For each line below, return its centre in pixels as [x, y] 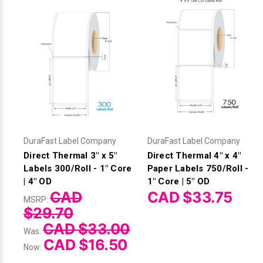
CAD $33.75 [190, 197]
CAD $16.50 [85, 245]
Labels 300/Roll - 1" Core [78, 168]
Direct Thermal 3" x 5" [70, 155]
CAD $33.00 [86, 229]
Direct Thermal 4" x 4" [194, 155]
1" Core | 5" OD [178, 181]
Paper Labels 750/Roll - [198, 168]
